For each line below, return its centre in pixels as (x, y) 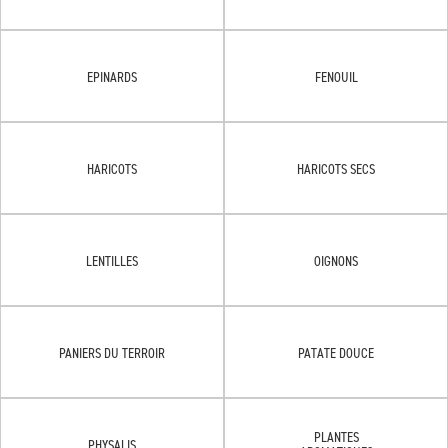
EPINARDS (112, 76)
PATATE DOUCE (336, 352)
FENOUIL (336, 76)
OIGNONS (336, 260)
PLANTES (336, 436)
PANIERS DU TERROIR (112, 352)
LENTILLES (112, 260)
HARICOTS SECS (336, 168)
